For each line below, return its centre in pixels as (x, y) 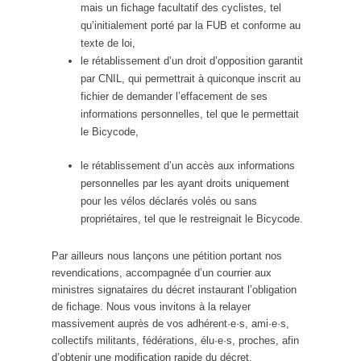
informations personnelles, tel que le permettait (190, 114)
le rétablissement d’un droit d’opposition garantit (192, 60)
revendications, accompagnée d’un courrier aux (162, 272)
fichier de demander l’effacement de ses (174, 96)
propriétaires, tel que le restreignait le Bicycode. (192, 218)
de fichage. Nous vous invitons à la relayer (151, 306)
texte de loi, (108, 43)
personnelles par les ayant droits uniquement (185, 183)
